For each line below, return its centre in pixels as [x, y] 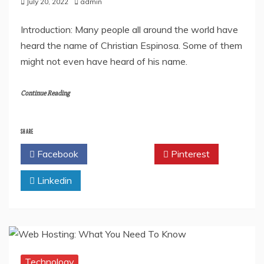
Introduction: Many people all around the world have [129, 30]
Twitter [123, 154]
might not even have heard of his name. [104, 62]
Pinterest [189, 154]
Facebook [57, 154]
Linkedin [53, 181]
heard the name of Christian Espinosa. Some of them [131, 46]
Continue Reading [45, 94]
